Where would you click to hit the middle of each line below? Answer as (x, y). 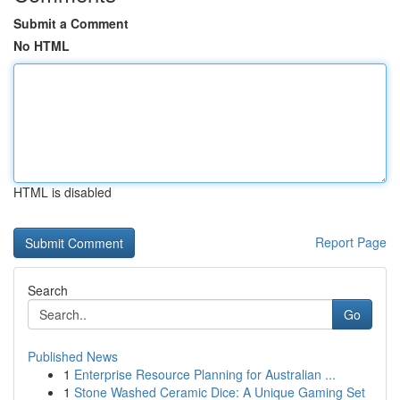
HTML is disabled (62, 192)
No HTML (42, 46)
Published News (73, 356)
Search (48, 290)
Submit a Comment (71, 23)
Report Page (351, 242)
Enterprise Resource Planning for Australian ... (205, 374)
